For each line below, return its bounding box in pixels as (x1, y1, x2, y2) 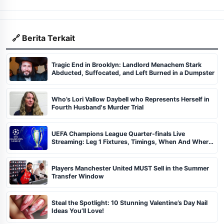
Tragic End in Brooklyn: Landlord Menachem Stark (51, 60, 201, 68)
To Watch (51, 145, 80, 153)
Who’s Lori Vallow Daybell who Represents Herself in (51, 95, 209, 103)
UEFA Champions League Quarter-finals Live (51, 129, 185, 137)
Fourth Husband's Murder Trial (51, 103, 143, 111)
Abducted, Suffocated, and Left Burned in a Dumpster (51, 68, 214, 76)
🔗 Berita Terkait (12, 32, 75, 43)
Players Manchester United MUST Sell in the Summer (51, 164, 209, 172)
